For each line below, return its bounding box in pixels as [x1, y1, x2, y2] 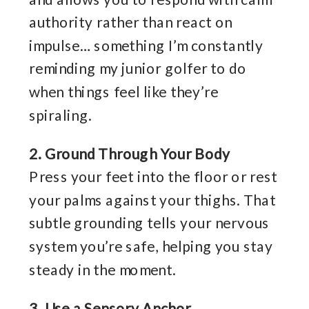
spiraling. [29, 106, 92, 124]
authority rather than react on [29, 13, 232, 32]
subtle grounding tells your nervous [29, 215, 270, 232]
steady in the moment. [29, 261, 176, 279]
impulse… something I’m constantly [29, 37, 263, 54]
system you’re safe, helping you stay [29, 237, 273, 255]
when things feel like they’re [29, 83, 219, 101]
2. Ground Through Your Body [29, 145, 230, 163]
